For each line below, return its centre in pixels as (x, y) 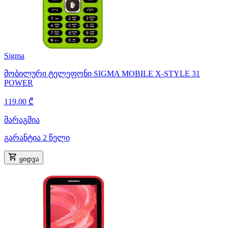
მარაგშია (22, 120)
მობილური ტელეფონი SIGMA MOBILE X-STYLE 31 (102, 73)
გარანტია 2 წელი (37, 137)
